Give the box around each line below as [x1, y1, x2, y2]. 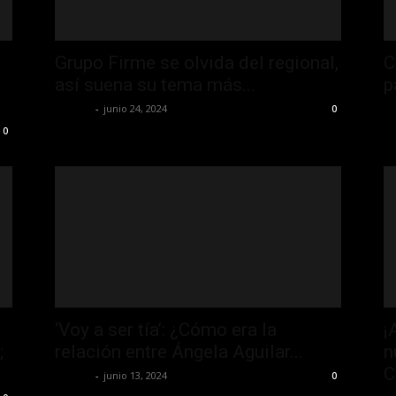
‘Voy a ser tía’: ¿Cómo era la [55, 318, 277, 340]
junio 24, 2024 [103, 101, 167, 115]
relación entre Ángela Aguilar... [55, 340, 303, 362]
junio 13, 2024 [103, 368, 167, 382]
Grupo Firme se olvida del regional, [55, 51, 339, 73]
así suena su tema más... [55, 73, 255, 95]
